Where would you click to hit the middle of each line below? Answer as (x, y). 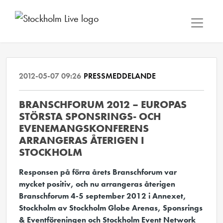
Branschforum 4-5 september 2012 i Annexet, (103, 196)
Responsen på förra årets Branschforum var (98, 172)
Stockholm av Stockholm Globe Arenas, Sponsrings (111, 208)
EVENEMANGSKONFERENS (84, 128)
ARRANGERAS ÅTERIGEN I (82, 140)
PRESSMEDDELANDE (120, 76)
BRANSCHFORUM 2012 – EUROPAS (103, 105)
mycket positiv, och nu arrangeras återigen (97, 184)
